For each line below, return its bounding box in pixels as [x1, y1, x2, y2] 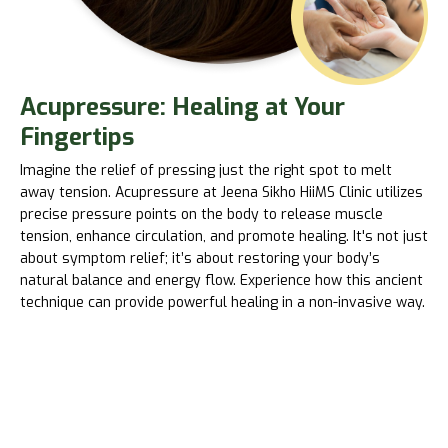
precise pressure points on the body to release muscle [20, 204, 383, 224]
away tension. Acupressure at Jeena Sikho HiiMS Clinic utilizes [20, 182, 423, 202]
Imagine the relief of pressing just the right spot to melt [20, 160, 392, 180]
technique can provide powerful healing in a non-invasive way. [20, 292, 425, 312]
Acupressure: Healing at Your [20, 91, 345, 124]
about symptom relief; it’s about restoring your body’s [20, 248, 380, 268]
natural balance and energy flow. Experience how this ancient [20, 270, 423, 290]
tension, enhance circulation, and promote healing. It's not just [20, 226, 428, 246]
